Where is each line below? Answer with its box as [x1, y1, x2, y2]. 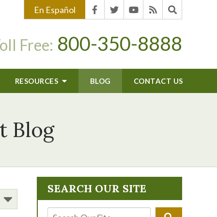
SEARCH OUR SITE [47, 182, 146, 195]
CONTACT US [133, 77, 183, 85]
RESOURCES [15, 77, 60, 85]
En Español [34, 4, 76, 15]
